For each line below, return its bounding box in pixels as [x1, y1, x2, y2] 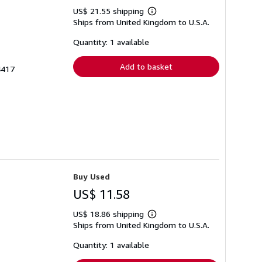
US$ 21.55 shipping [73, 5, 146, 16]
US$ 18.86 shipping [73, 208, 146, 219]
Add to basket [120, 61, 173, 71]
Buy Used [73, 171, 110, 181]
